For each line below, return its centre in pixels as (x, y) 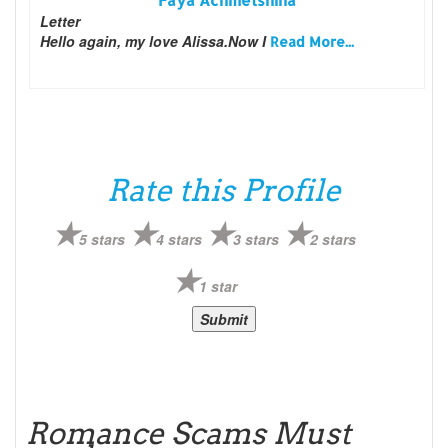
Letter (60, 20)
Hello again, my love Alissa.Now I (155, 40)
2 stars (333, 238)
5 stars (102, 238)
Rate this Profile (224, 189)
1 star (217, 285)
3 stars (256, 238)
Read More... (312, 41)
